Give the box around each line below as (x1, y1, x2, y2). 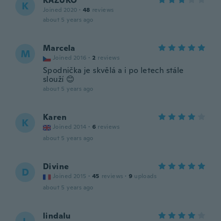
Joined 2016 (53, 54, 87, 62)
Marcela (43, 43, 75, 53)
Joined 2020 (43, 6, 77, 14)
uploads (134, 172, 157, 180)
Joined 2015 (53, 172, 87, 180)
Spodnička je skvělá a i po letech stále (43, 65, 184, 75)
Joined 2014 (53, 123, 87, 131)
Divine (43, 161, 69, 172)
